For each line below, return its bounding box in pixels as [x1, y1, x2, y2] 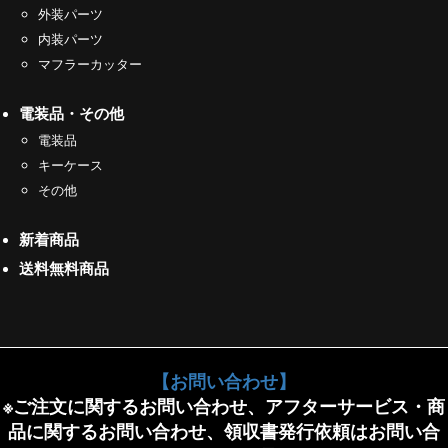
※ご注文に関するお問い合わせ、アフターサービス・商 [3, 392, 445, 418]
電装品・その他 [18, 101, 124, 124]
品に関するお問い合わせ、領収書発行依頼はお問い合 [8, 417, 440, 443]
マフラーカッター [37, 54, 142, 73]
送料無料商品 [18, 256, 109, 279]
